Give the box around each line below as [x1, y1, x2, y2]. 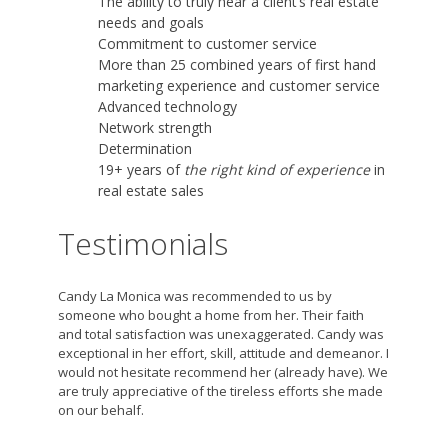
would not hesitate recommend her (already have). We [57, 363, 388, 381]
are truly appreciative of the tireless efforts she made [57, 382, 383, 400]
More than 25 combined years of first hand [97, 55, 376, 74]
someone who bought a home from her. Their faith [57, 306, 364, 324]
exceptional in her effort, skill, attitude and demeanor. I [57, 344, 389, 362]
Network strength [97, 118, 212, 137]
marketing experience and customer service [97, 76, 380, 95]
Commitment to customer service [97, 34, 317, 53]
